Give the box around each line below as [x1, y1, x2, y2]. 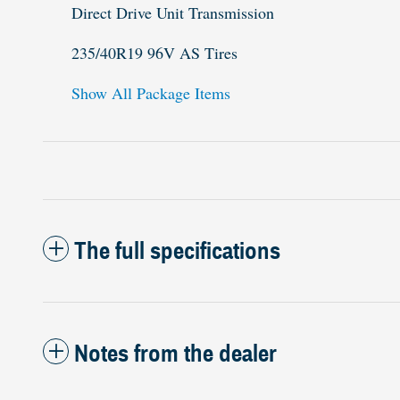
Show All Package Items [71, 82, 230, 104]
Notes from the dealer [74, 338, 277, 370]
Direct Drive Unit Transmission [71, 2, 274, 24]
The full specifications [74, 236, 280, 267]
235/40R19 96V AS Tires [71, 42, 237, 64]
